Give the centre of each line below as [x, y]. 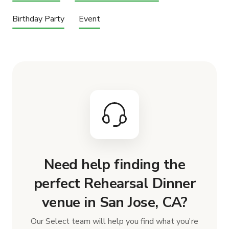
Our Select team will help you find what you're [114, 221]
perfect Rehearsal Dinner [114, 183]
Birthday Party [38, 19]
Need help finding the [114, 164]
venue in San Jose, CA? [114, 202]
